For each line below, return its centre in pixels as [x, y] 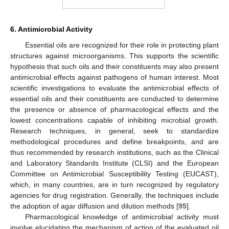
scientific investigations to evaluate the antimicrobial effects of [114, 88]
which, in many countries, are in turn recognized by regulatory [114, 184]
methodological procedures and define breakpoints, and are [114, 141]
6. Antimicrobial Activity [51, 29]
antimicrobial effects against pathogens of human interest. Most [114, 77]
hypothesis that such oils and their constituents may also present [114, 66]
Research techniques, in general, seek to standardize [114, 131]
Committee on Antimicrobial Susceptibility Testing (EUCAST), [114, 174]
